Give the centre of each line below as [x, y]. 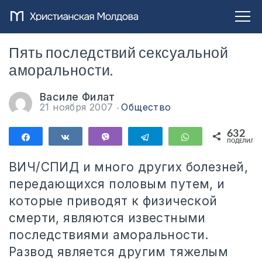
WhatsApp [218, 137]
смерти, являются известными [107, 218]
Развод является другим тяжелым [118, 252]
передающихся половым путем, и [117, 184]
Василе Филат [77, 97]
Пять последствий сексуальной [118, 54]
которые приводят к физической [113, 201]
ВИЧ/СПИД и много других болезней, [129, 167]
